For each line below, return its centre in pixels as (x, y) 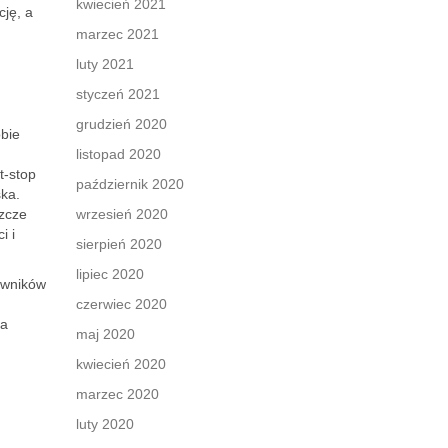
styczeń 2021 (118, 94)
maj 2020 (105, 334)
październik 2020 (130, 184)
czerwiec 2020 (121, 304)
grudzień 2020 (121, 124)
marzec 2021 (117, 34)
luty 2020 (105, 424)
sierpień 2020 (119, 244)
